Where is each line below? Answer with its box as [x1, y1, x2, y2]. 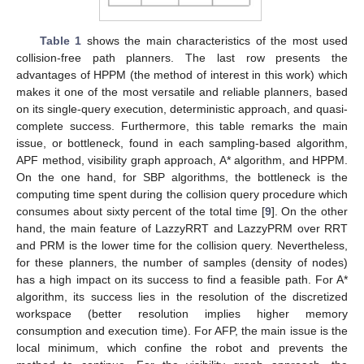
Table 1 [39, 34, 82, 48]
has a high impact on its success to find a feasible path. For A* [16, 273, 348, 287]
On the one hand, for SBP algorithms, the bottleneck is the [16, 171, 348, 184]
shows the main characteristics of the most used [81, 34, 349, 48]
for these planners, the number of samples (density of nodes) [16, 256, 348, 270]
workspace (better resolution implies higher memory [16, 307, 348, 321]
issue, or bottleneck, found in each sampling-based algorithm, [16, 136, 348, 150]
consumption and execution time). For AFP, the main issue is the [16, 324, 348, 338]
